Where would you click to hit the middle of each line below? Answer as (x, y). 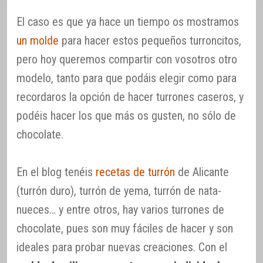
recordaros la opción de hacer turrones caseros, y (130, 97)
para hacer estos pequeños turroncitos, (150, 40)
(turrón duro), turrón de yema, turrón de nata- (119, 190)
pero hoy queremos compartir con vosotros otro (127, 59)
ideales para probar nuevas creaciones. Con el (122, 247)
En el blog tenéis (56, 172)
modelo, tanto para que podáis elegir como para (127, 78)
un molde (38, 40)
